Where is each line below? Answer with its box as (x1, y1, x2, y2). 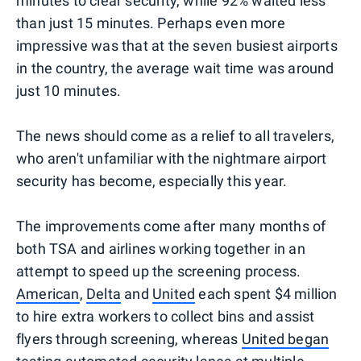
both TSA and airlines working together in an (16, 239, 305, 257)
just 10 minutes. (16, 81, 122, 99)
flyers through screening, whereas (16, 330, 242, 347)
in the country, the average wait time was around (16, 59, 334, 77)
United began (241, 330, 330, 347)
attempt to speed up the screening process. (16, 262, 301, 280)
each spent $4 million (195, 284, 338, 302)
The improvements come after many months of (16, 217, 326, 234)
